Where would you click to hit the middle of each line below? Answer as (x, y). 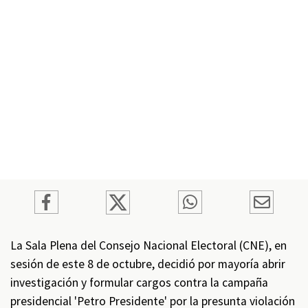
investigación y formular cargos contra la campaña (139, 283)
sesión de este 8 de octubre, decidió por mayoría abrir (148, 264)
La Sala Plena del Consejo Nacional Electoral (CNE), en (148, 245)
